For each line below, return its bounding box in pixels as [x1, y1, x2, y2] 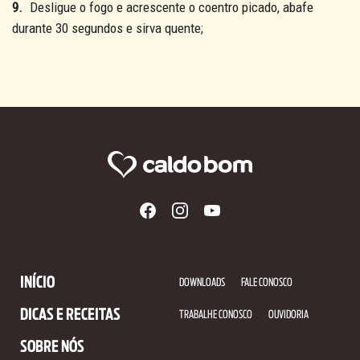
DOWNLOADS [179, 277, 226, 289]
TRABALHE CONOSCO [179, 309, 253, 321]
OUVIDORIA [268, 309, 309, 321]
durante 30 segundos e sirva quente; [12, 20, 203, 36]
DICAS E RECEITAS [20, 307, 121, 324]
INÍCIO [20, 275, 55, 292]
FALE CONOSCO [241, 277, 293, 289]
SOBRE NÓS [20, 339, 84, 356]
